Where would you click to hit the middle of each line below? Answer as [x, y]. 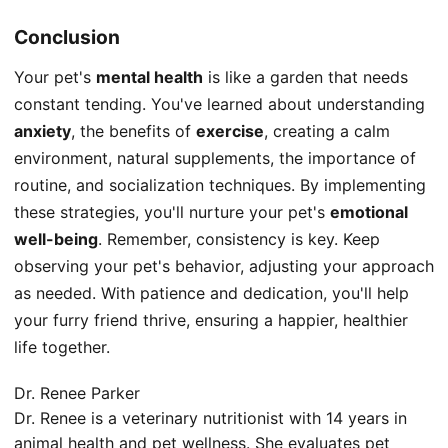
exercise [230, 131]
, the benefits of [133, 131]
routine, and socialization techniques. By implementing [220, 185]
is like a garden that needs [305, 77]
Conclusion [67, 37]
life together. [62, 347]
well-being [56, 239]
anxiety [42, 131]
